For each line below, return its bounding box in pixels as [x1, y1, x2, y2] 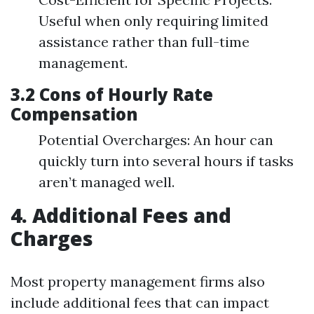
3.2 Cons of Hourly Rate [11, 83, 213, 106]
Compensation [11, 102, 138, 125]
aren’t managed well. [39, 173, 175, 191]
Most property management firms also [11, 273, 265, 290]
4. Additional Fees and [11, 202, 231, 228]
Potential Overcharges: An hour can [39, 131, 273, 149]
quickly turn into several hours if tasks [39, 152, 294, 170]
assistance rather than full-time [39, 33, 250, 50]
